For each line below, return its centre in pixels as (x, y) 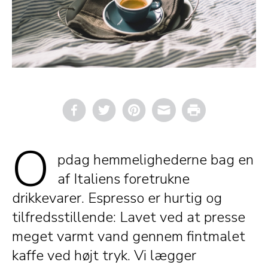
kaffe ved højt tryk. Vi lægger (104, 255)
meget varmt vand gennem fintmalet (129, 236)
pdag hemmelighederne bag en (156, 159)
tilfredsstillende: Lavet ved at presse (129, 217)
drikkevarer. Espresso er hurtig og (117, 198)
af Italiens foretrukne (124, 179)
